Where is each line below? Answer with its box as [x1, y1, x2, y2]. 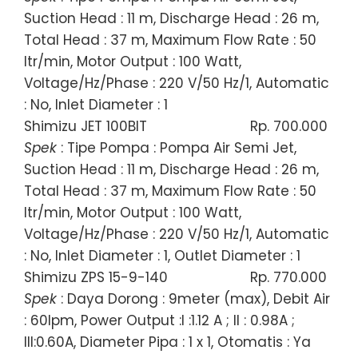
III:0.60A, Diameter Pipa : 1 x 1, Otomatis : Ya [24, 332, 311, 352]
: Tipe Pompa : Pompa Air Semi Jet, [57, 137, 296, 157]
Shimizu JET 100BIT [24, 116, 147, 136]
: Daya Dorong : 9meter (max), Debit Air [57, 288, 330, 308]
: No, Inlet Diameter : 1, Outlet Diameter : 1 [24, 245, 300, 265]
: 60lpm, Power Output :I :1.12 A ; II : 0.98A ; [24, 310, 295, 330]
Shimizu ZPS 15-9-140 [24, 267, 168, 287]
